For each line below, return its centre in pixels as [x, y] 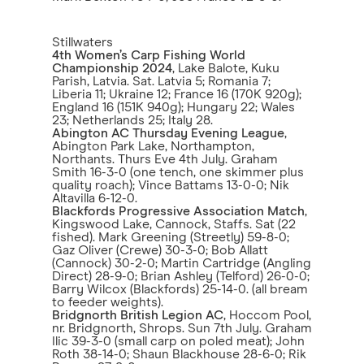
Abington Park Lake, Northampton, [153, 146]
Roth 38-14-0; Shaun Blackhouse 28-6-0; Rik [179, 354]
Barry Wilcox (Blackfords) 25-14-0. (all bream [180, 289]
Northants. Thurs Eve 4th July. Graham [165, 159]
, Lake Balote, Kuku [226, 68]
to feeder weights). [108, 302]
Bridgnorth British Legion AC [138, 315]
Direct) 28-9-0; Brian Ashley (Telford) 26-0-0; [181, 276]
